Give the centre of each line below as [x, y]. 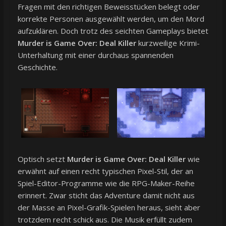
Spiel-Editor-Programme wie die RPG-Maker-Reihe [106, 183]
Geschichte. [37, 67]
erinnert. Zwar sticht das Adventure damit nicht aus [106, 195]
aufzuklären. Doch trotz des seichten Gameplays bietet [113, 31]
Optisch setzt [42, 159]
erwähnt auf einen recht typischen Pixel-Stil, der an [105, 171]
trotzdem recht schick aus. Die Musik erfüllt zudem [105, 219]
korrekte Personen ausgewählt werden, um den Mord [111, 18]
